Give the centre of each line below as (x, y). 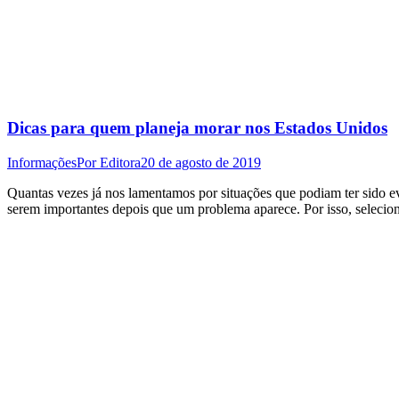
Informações (42, 163)
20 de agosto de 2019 (201, 163)
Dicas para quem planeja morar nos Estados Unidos (197, 128)
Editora (120, 163)
